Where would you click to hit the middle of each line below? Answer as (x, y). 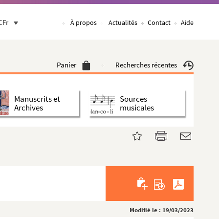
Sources (133, 99)
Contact (159, 22)
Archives (29, 107)
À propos (84, 22)
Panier (66, 65)
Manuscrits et (37, 99)
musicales (137, 107)
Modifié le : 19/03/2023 (162, 210)
